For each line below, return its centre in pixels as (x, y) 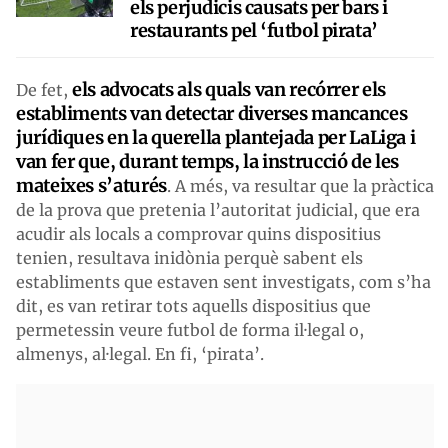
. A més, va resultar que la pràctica (300, 185)
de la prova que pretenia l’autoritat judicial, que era (218, 209)
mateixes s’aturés (91, 185)
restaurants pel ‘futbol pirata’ (254, 30)
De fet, (44, 89)
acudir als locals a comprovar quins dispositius (198, 233)
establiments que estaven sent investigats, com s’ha (223, 281)
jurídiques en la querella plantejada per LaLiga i (216, 137)
